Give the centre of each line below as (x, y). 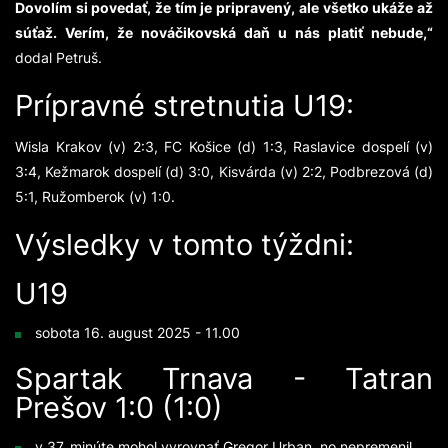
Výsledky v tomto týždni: (184, 244)
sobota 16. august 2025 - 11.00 (137, 333)
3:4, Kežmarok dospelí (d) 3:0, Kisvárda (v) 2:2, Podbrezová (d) (224, 172)
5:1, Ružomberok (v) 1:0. (95, 197)
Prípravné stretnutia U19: (184, 105)
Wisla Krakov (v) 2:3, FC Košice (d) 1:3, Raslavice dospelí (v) (224, 147)
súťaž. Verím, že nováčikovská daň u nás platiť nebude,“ (224, 33)
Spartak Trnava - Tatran (224, 378)
